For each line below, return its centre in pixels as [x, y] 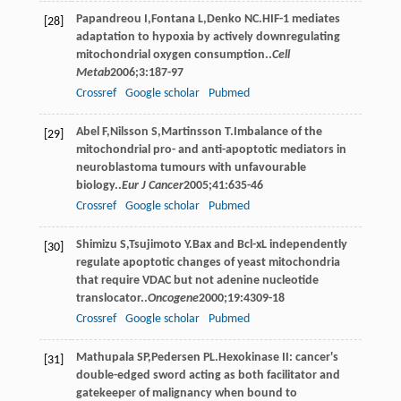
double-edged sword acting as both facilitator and [208, 375]
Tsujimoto [155, 244]
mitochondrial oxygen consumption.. [174, 55]
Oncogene [173, 298]
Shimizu [96, 244]
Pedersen [175, 357]
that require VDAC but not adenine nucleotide [197, 280]
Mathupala [105, 357]
